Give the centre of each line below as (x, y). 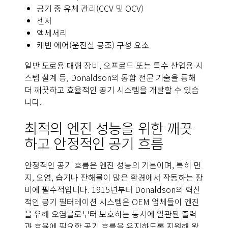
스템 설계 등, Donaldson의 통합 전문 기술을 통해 (110, 78)
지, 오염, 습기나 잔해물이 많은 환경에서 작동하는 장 (114, 177)
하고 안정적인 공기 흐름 (94, 143)
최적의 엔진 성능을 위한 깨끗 (109, 128)
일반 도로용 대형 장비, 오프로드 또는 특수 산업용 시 (114, 65)
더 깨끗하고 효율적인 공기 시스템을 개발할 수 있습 (112, 90)
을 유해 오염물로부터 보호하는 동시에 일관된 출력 (111, 214)
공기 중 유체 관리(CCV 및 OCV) (90, 8)
